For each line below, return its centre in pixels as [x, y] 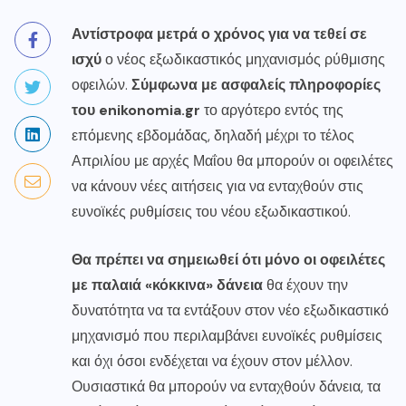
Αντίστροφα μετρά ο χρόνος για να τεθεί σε [219, 34]
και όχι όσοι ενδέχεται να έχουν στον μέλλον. [212, 362]
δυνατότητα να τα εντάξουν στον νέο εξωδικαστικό [230, 311]
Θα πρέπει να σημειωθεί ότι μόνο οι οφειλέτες [228, 260]
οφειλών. [100, 85]
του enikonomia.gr [136, 111]
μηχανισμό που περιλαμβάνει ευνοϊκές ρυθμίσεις [227, 336]
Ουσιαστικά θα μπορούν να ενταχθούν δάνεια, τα [226, 387]
